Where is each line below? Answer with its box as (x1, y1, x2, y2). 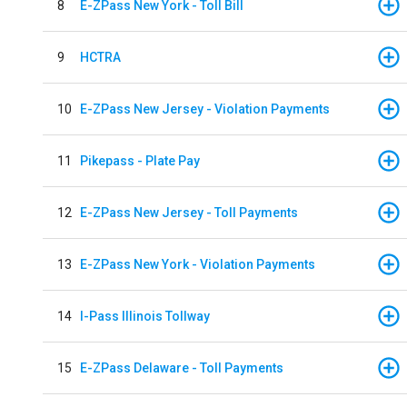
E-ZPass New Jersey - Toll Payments (80, 204, 298, 220)
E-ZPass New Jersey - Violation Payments (80, 101, 330, 116)
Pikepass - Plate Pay (80, 153, 200, 168)
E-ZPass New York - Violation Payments (80, 256, 315, 272)
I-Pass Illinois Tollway (80, 308, 210, 323)
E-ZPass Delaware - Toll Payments (80, 360, 283, 375)
